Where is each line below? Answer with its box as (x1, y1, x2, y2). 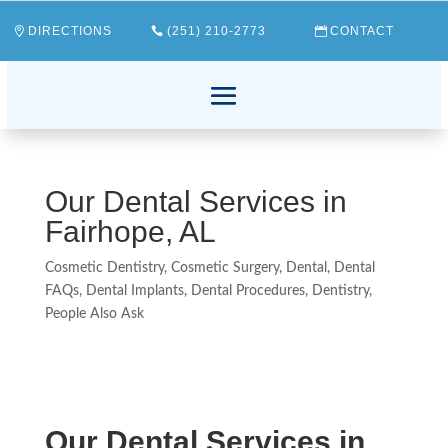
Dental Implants (85, 284, 184, 298)
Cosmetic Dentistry (44, 261, 164, 275)
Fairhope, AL (44, 215, 216, 248)
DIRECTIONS (28, 24, 113, 38)
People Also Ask (44, 307, 144, 321)
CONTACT (330, 24, 395, 38)
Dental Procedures (190, 284, 305, 298)
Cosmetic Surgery (170, 261, 279, 275)
